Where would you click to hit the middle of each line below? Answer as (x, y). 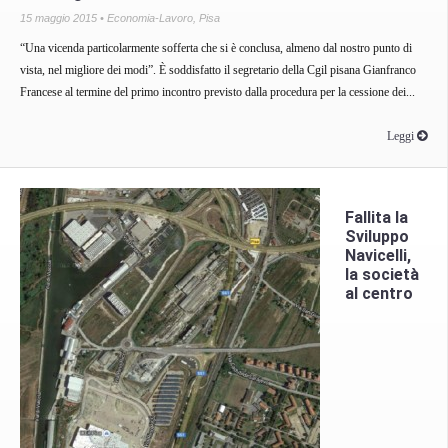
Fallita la (376, 217)
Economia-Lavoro (150, 17)
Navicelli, (378, 255)
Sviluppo (377, 236)
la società (382, 274)
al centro (379, 293)
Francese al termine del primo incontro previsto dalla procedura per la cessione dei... (217, 91)
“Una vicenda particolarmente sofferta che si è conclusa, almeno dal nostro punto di (216, 47)
